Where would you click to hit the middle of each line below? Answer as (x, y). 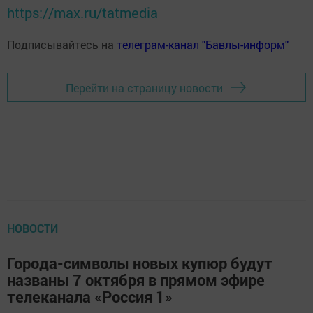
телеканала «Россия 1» (90, 297)
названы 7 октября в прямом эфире (136, 280)
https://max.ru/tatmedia (82, 13)
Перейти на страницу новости (144, 87)
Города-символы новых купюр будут (140, 263)
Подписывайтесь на (62, 44)
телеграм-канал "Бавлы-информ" (203, 44)
